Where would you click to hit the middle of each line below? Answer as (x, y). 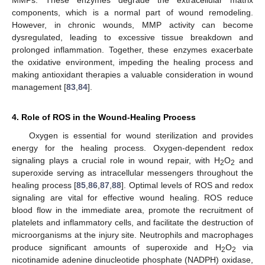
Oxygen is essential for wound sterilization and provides (141, 135)
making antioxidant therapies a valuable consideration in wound (132, 75)
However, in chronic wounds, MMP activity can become (132, 25)
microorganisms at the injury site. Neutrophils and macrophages (132, 235)
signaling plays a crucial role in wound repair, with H (116, 160)
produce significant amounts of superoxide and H (117, 247)
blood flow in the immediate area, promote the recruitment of (132, 210)
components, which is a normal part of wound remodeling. (132, 12)
